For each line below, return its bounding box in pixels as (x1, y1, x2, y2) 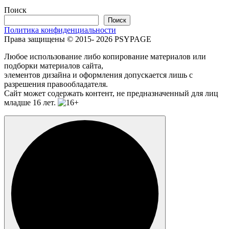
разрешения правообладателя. (4, 79, 108, 88)
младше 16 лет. (4, 98, 58, 107)
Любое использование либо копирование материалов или (4, 52, 206, 61)
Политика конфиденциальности (4, 25, 116, 34)
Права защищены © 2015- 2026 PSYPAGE (4, 34, 151, 43)
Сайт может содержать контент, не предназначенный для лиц (4, 88, 218, 98)
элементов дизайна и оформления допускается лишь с (4, 70, 193, 79)
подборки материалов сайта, (4, 61, 103, 70)
